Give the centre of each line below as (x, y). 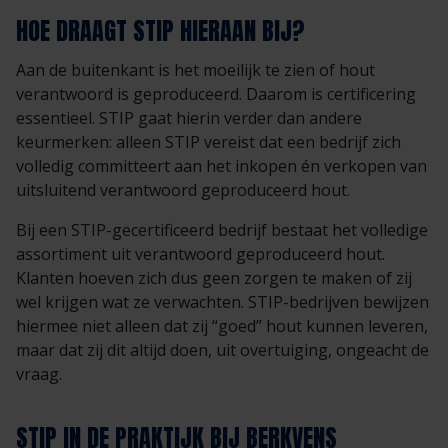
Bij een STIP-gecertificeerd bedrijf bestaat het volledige (222, 229)
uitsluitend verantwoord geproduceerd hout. (183, 189)
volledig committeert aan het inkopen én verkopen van (221, 165)
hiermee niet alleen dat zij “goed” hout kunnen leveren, (222, 325)
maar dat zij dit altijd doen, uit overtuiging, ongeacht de (222, 349)
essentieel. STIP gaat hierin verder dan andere (189, 117)
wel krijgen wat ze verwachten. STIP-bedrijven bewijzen (222, 301)
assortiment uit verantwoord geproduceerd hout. (200, 253)
